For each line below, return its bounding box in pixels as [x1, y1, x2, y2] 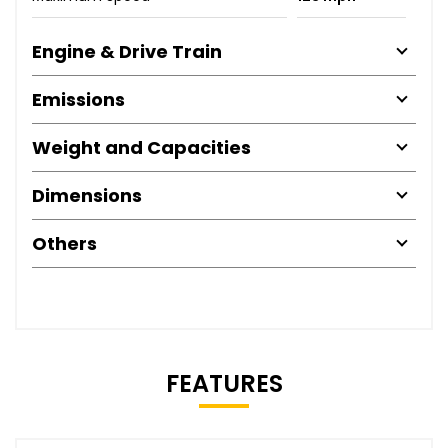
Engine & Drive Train [32, 38, 222, 64]
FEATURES [165, 366, 283, 400]
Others [32, 230, 97, 256]
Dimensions [32, 182, 142, 208]
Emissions [32, 86, 125, 112]
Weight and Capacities [32, 134, 251, 160]
